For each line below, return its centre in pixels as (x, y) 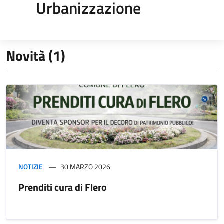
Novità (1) (36, 55)
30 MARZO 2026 (85, 166)
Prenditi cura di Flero (63, 187)
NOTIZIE (31, 166)
